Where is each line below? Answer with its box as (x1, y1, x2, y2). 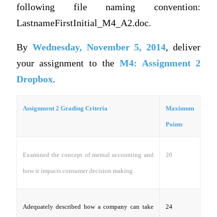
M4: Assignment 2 (119, 58, 201, 69)
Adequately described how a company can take (22, 202, 154, 210)
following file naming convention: (16, 2, 201, 13)
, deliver (166, 42, 201, 53)
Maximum (165, 104, 194, 112)
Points (165, 120, 183, 128)
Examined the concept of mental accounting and (22, 151, 154, 158)
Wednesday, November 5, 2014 (32, 42, 166, 53)
